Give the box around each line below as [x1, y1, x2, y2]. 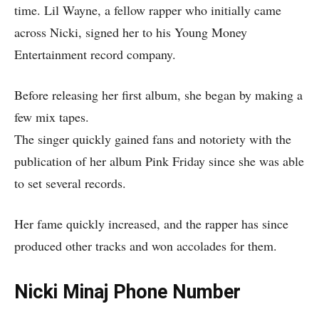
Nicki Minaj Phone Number [14, 281, 241, 303]
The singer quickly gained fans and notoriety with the [14, 130, 291, 147]
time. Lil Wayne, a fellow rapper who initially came [14, 1, 281, 19]
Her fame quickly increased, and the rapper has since [14, 215, 288, 232]
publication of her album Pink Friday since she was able [14, 152, 304, 169]
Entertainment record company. [14, 46, 176, 63]
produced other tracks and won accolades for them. [14, 237, 277, 254]
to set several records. [14, 174, 126, 192]
